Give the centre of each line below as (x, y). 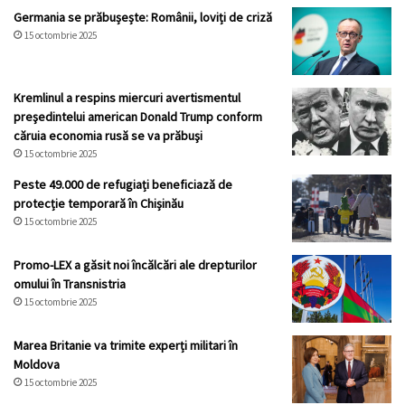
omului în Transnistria (70, 284)
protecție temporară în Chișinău (99, 204)
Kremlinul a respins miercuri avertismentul (127, 98)
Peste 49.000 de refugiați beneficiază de (123, 185)
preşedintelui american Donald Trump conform (138, 117)
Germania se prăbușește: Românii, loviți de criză (143, 18)
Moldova (37, 365)
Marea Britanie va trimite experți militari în (126, 346)
